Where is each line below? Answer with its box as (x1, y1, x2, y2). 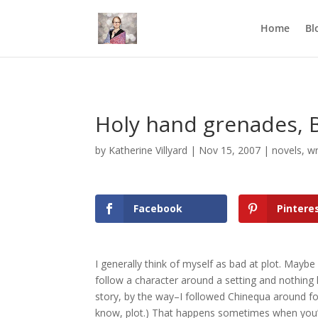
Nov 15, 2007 (199, 143, 261, 157)
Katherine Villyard (109, 143, 188, 157)
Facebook (133, 202, 183, 215)
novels (272, 143, 302, 157)
